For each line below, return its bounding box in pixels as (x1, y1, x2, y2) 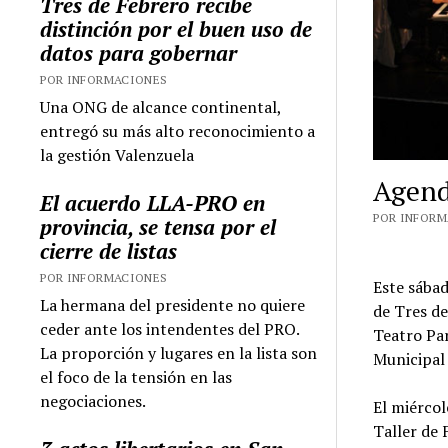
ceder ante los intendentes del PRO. (40, 317, 300, 340)
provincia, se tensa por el (40, 212, 277, 241)
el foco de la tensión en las (40, 365, 233, 388)
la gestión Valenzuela (40, 143, 195, 166)
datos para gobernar (40, 38, 238, 67)
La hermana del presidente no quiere (40, 293, 306, 316)
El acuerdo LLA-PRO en (40, 188, 266, 217)
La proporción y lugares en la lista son (40, 341, 318, 364)
